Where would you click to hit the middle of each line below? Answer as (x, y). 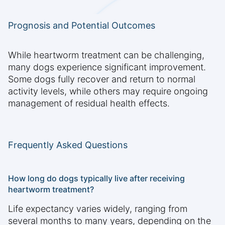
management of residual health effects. (89, 103)
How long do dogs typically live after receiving (96, 179)
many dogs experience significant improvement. (107, 67)
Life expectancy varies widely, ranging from (98, 209)
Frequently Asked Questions (68, 145)
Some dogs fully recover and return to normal (102, 79)
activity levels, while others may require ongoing (108, 91)
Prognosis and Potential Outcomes (82, 26)
